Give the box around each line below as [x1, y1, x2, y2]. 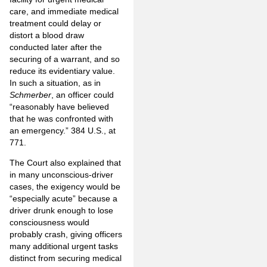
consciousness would [10, 218, 89, 228]
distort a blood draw [10, 30, 84, 40]
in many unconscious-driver [10, 170, 113, 180]
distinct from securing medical [10, 253, 122, 263]
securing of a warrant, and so [10, 54, 120, 64]
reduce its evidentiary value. [10, 66, 115, 76]
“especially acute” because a [10, 194, 117, 204]
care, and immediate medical [10, 6, 119, 16]
